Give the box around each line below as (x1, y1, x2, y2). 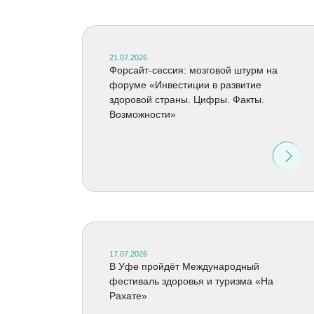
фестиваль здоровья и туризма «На (109, 275, 273, 287)
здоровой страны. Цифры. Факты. (109, 94, 264, 105)
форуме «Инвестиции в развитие (109, 79, 261, 90)
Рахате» (109, 290, 147, 301)
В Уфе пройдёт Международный (109, 261, 259, 272)
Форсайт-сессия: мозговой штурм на (109, 64, 278, 76)
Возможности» (109, 109, 176, 120)
